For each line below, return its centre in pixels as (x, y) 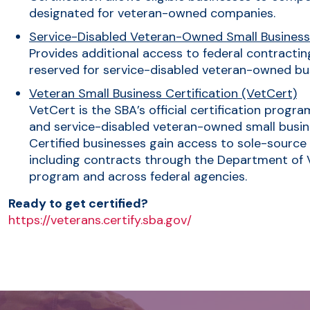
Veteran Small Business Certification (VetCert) (163, 93)
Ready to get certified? (78, 203)
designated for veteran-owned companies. (152, 13)
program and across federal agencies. (138, 176)
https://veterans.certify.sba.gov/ (100, 220)
